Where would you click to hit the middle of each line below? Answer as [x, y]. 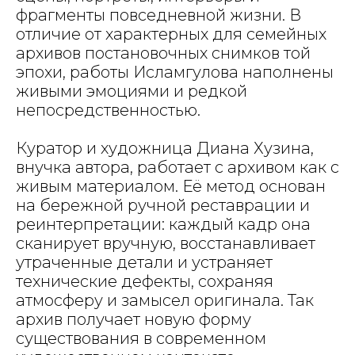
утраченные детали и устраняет [144, 262]
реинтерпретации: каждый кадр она [163, 224]
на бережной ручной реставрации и [163, 205]
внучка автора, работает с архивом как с [177, 167]
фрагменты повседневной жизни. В [158, 15]
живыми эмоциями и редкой [132, 91]
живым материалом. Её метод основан [171, 186]
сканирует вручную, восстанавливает [166, 243]
